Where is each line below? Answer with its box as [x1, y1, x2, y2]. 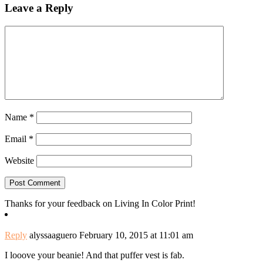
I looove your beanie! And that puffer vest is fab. [5, 250, 184, 261]
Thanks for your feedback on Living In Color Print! [5, 198, 195, 209]
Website [5, 156, 34, 166]
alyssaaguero [29, 230, 77, 241]
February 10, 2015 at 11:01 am [79, 230, 193, 241]
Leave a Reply [5, 2, 73, 15]
